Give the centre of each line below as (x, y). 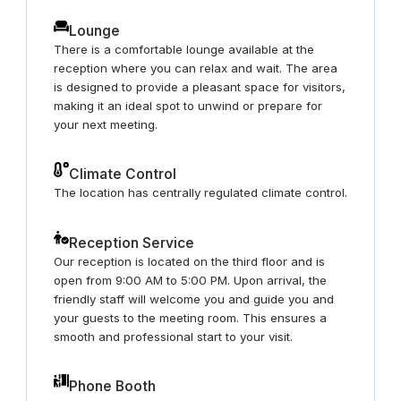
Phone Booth (112, 386)
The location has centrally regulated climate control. (200, 193)
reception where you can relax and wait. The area (195, 68)
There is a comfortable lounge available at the (183, 50)
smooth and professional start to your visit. (173, 336)
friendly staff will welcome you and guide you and (193, 299)
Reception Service (131, 243)
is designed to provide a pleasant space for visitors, (199, 87)
